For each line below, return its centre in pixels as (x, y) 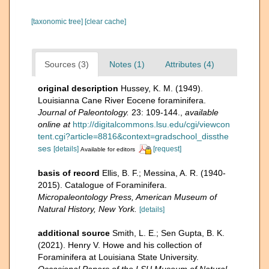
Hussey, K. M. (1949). (162, 88)
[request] (167, 149)
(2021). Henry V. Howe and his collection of (120, 245)
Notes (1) (127, 64)
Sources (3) (67, 64)
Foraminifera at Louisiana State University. (118, 257)
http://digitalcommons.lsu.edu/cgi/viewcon (151, 124)
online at (54, 124)
